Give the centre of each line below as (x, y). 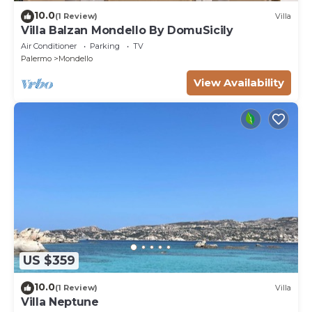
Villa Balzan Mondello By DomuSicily (127, 30)
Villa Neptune (60, 302)
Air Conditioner (49, 46)
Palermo (36, 58)
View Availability (239, 82)
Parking (105, 46)
